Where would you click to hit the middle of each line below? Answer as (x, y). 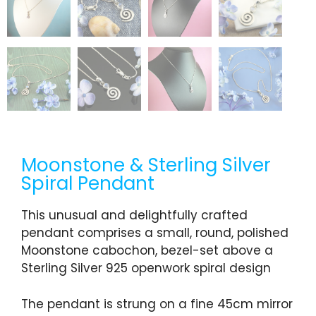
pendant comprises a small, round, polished (155, 233)
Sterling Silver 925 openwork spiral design (146, 268)
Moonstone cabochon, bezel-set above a (147, 251)
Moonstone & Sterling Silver (146, 165)
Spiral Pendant (88, 184)
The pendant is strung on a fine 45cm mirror (157, 304)
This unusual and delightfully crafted (134, 215)
